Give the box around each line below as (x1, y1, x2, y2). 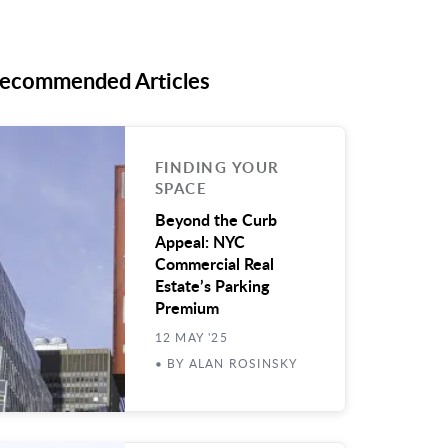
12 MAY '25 (154, 329, 228, 345)
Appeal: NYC (154, 230, 245, 253)
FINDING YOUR (154, 157, 280, 178)
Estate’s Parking (154, 274, 269, 297)
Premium (154, 296, 219, 319)
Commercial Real (154, 252, 274, 275)
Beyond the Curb (154, 208, 277, 231)
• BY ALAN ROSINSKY (154, 355, 298, 371)
